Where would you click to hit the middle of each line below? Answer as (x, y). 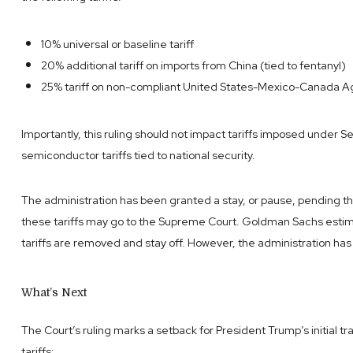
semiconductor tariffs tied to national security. (138, 155)
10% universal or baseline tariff (117, 44)
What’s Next (54, 292)
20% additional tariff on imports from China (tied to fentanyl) (193, 65)
